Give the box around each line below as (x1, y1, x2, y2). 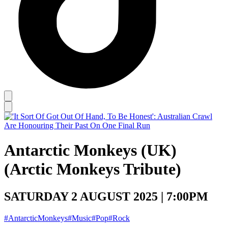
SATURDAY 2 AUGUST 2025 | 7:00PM (4, 189, 208, 203)
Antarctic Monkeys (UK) (4, 141, 177, 160)
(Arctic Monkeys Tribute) (4, 160, 181, 179)
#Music (68, 213, 92, 222)
